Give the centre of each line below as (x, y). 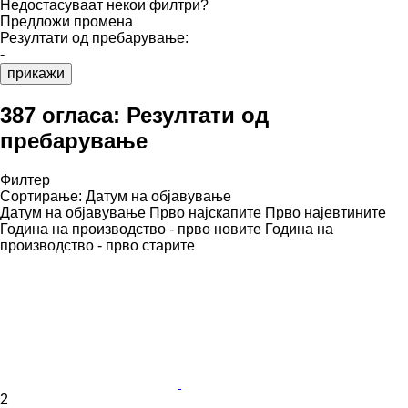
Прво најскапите (205, 212)
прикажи (36, 73)
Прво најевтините (326, 212)
